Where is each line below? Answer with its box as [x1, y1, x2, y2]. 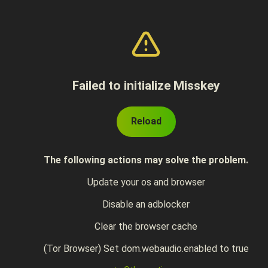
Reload [130, 115, 162, 127]
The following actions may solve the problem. [44, 154, 248, 166]
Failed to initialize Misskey [72, 78, 220, 93]
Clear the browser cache [95, 221, 197, 232]
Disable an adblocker [102, 199, 190, 210]
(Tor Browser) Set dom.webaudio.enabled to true [43, 243, 249, 254]
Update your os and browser [87, 176, 205, 188]
